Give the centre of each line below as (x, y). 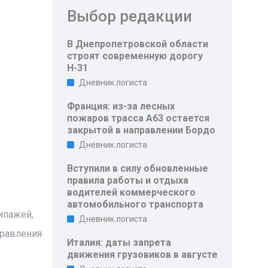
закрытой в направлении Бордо (141, 130)
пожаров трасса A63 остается (138, 118)
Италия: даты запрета (119, 243)
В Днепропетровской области (138, 44)
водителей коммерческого (132, 192)
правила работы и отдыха (128, 180)
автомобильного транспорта (135, 204)
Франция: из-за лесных (121, 106)
